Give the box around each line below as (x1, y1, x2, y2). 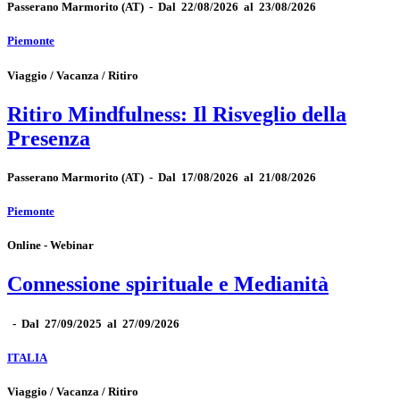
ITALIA (7, 350, 47, 364)
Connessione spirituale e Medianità (7, 272, 329, 296)
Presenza (7, 126, 90, 150)
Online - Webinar (7, 238, 94, 253)
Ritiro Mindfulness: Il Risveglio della (7, 102, 346, 126)
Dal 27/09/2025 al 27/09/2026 (21, 316, 179, 330)
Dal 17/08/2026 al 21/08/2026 (158, 170, 316, 184)
